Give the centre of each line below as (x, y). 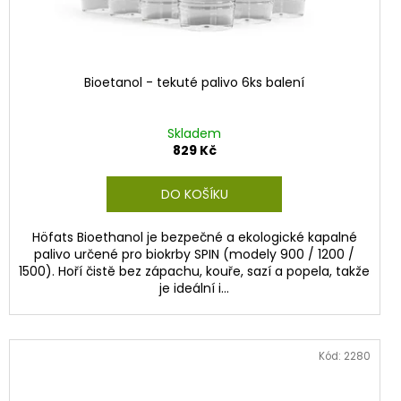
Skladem (195, 134)
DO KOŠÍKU (194, 195)
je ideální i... (195, 289)
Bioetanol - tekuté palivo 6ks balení (195, 83)
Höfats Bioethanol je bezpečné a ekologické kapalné (194, 238)
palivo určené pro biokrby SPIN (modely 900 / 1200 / (195, 255)
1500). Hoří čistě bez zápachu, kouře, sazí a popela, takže (195, 272)
